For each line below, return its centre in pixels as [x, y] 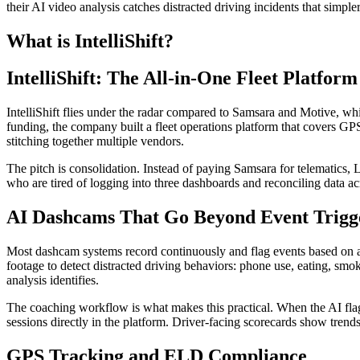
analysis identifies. [53, 280]
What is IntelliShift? [90, 41]
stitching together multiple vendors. [95, 141]
